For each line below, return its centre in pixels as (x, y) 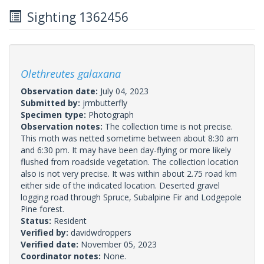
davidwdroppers (101, 232)
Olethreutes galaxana (71, 73)
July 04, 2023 (124, 91)
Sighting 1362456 (75, 17)
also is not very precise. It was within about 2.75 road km (129, 173)
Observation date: (60, 91)
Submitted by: (52, 103)
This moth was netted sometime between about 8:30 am (130, 138)
